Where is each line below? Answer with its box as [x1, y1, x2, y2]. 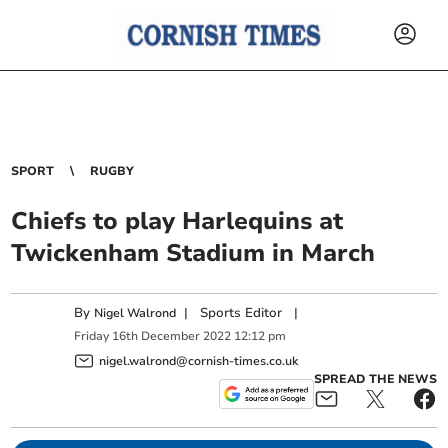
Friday [74, 328, 110, 345]
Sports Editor [200, 304, 283, 322]
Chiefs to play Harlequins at [11, 205, 344, 237]
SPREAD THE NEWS [313, 370, 437, 387]
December [141, 328, 201, 345]
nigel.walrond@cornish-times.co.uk [99, 352, 299, 369]
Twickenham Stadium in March [11, 237, 376, 269]
